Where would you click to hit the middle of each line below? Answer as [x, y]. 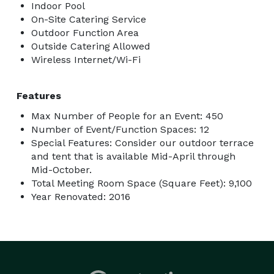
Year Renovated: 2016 [81, 196]
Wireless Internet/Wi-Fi [86, 59]
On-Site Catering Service [89, 19]
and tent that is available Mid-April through [133, 156]
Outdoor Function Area [85, 32]
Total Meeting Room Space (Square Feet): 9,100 [142, 183]
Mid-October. [61, 169]
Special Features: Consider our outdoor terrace [143, 143]
